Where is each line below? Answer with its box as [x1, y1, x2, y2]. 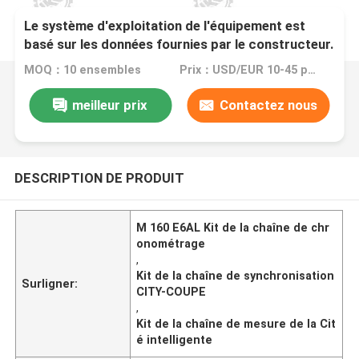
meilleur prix [72, 96, 148, 113]
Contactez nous [219, 96, 317, 113]
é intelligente [136, 333, 213, 346]
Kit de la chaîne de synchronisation [136, 268, 335, 282]
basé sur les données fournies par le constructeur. [24, 36, 335, 53]
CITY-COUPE [136, 284, 207, 298]
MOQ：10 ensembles [24, 63, 142, 77]
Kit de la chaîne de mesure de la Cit [136, 317, 337, 330]
